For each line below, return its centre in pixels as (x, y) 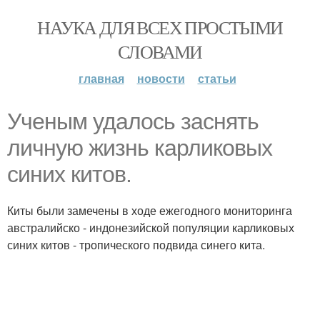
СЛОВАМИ (160, 51)
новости (161, 78)
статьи (217, 78)
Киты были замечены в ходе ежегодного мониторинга (150, 210)
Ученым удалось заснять (133, 121)
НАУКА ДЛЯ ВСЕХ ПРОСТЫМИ (160, 27)
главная (101, 78)
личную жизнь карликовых (140, 148)
